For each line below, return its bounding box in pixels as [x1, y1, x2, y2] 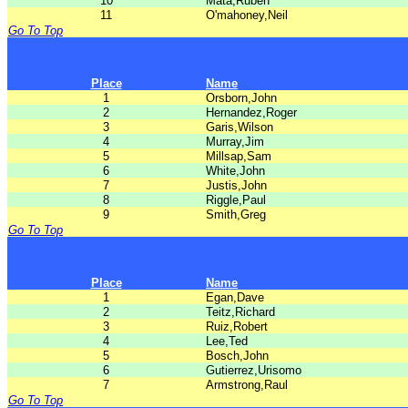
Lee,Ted [206, 334, 248, 348]
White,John [206, 164, 265, 178]
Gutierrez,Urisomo [206, 363, 301, 377]
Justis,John [206, 178, 267, 192]
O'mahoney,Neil [206, 8, 288, 22]
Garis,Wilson [206, 120, 273, 134]
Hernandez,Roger [206, 106, 297, 119]
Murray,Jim [206, 135, 264, 148]
